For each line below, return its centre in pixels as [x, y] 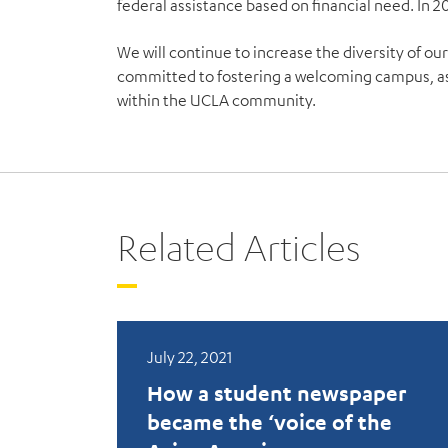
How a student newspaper [276, 393]
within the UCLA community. [216, 100]
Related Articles [239, 246]
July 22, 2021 [189, 357]
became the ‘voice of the [269, 422]
